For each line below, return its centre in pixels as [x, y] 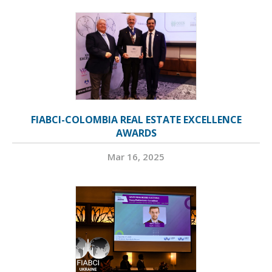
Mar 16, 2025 [136, 157]
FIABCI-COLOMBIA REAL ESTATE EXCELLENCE [136, 120]
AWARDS [136, 133]
